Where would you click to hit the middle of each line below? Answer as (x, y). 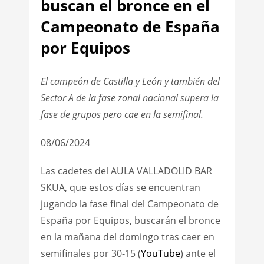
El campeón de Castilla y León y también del (130, 81)
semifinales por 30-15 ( (90, 253)
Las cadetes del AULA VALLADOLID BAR (126, 171)
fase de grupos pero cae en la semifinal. (122, 114)
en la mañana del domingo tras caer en (127, 237)
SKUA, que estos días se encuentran (120, 187)
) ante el (198, 253)
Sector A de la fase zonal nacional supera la (129, 98)
